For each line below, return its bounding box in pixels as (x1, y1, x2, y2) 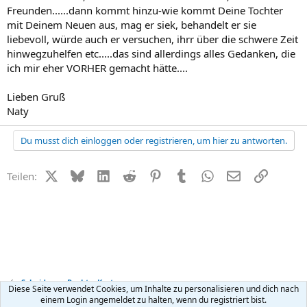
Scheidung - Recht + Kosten (21, 277, 123, 287)
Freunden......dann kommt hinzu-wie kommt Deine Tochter (7, 3, 283, 17)
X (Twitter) (57, 168, 106, 182)
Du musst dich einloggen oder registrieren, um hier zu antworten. (20, 134, 287, 147)
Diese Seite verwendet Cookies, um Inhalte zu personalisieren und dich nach (8, 283, 299, 295)
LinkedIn (109, 168, 151, 182)
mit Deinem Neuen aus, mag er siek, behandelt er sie (7, 18, 256, 32)
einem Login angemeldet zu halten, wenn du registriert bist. (40, 294, 267, 306)
